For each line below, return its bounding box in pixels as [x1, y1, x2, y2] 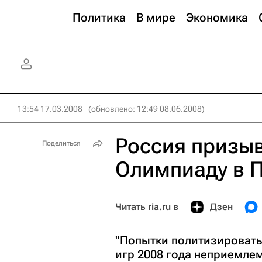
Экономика [186, 11, 248, 25]
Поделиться [42, 139, 81, 147]
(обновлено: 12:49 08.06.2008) [88, 104, 205, 113]
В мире [136, 11, 175, 25]
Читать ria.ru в [115, 201, 178, 212]
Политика [73, 11, 126, 25]
